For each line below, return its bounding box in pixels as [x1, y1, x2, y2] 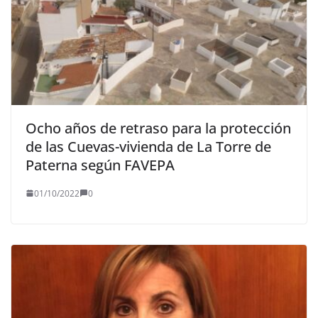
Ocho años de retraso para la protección [26, 118, 291, 138]
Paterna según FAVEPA [26, 155, 175, 175]
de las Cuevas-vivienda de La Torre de [26, 136, 271, 156]
